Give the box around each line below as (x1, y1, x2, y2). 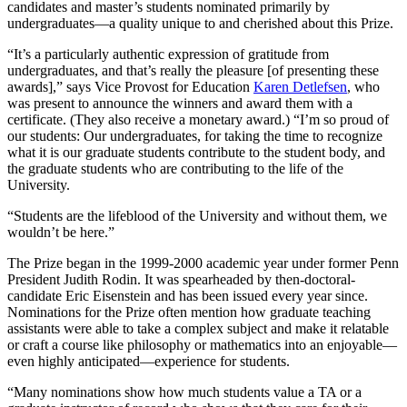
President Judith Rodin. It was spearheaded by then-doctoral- (7, 271, 355, 287)
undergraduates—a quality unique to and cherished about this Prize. (7, 15, 393, 31)
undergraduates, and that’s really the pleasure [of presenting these (7, 62, 379, 78)
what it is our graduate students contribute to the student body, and (7, 144, 385, 160)
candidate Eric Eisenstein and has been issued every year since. (7, 287, 368, 303)
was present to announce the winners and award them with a (7, 94, 352, 111)
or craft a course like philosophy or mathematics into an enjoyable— (7, 336, 397, 352)
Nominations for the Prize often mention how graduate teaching (7, 303, 371, 320)
